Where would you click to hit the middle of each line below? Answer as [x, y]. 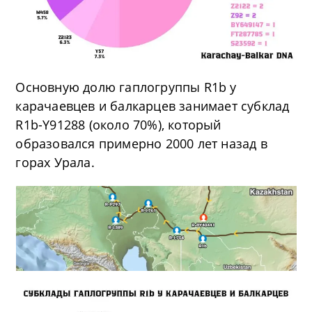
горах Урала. [55, 163]
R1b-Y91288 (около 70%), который [118, 125]
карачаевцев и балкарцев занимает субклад [153, 106]
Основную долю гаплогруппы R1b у [126, 87]
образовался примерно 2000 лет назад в [141, 144]
